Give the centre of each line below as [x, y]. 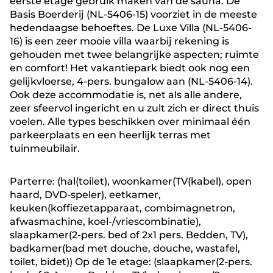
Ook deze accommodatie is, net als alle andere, [126, 95]
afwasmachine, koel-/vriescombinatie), [105, 222]
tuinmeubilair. [45, 148]
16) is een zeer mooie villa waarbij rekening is [119, 41]
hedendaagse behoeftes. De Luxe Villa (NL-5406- [131, 28]
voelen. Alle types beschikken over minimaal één [130, 122]
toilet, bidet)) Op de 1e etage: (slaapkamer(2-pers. [131, 262]
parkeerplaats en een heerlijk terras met [110, 135]
